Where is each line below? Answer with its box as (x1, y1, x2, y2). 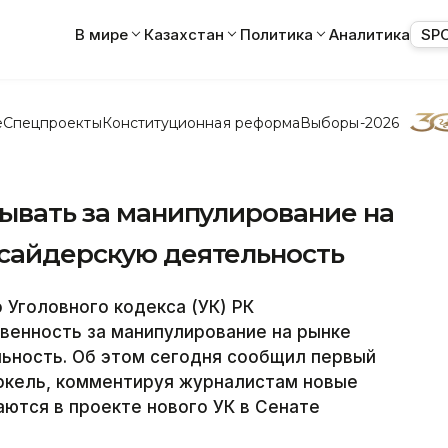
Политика (240, 24, 313, 44)
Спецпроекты (2, 113, 102, 132)
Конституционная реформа (101, 113, 301, 132)
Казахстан (144, 24, 224, 44)
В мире (75, 24, 128, 44)
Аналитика (329, 24, 410, 44)
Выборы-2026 (300, 113, 399, 132)
